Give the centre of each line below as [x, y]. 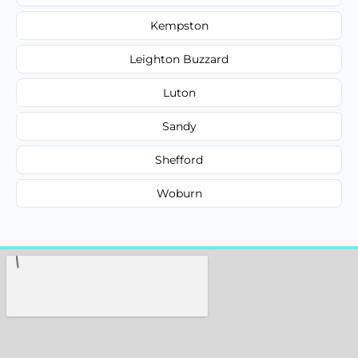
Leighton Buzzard [179, 59]
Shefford [179, 159]
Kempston [179, 25]
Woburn [179, 193]
